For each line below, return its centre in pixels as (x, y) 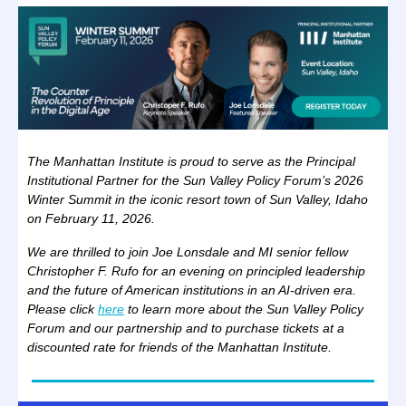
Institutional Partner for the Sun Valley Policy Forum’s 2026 (195, 180)
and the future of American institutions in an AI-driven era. (192, 290)
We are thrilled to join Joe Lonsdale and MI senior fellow (188, 252)
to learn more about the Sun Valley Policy (244, 309)
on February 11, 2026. (91, 218)
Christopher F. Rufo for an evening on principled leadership (196, 271)
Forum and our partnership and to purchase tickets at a (186, 328)
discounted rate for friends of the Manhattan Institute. (179, 347)
